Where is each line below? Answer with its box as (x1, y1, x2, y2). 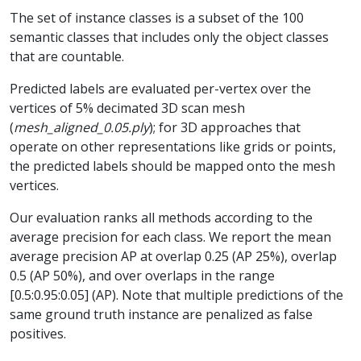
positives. (10, 325, 66, 343)
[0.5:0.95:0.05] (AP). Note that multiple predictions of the (10, 286, 343, 305)
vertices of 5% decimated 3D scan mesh (10, 99, 245, 118)
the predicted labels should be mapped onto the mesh (10, 157, 335, 176)
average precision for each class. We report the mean (10, 228, 331, 247)
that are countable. (10, 48, 124, 66)
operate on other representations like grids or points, (10, 138, 336, 156)
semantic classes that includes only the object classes (10, 28, 329, 47)
